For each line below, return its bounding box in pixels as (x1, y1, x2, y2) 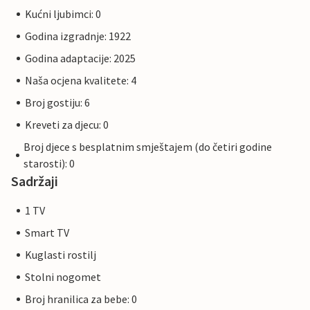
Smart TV (25, 226, 69, 240)
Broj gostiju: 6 (25, 95, 90, 110)
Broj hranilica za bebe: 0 (25, 292, 137, 307)
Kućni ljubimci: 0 (25, 7, 101, 21)
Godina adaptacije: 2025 (25, 51, 136, 66)
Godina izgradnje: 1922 (25, 29, 131, 44)
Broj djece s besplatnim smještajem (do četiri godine (24, 140, 273, 154)
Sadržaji (11, 172, 58, 190)
